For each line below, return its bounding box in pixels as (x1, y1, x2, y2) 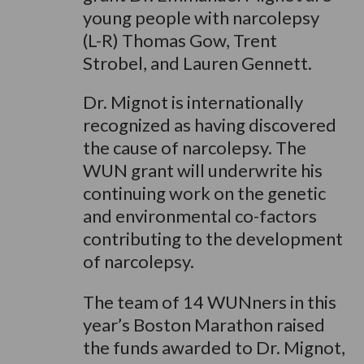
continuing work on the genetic (82, 182, 326, 204)
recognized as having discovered (82, 114, 336, 136)
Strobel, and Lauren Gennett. (82, 52, 312, 74)
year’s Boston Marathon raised (82, 314, 325, 336)
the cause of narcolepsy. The (82, 136, 306, 158)
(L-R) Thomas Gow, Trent (82, 29, 277, 51)
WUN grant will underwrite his (82, 159, 323, 181)
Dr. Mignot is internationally (82, 91, 303, 113)
